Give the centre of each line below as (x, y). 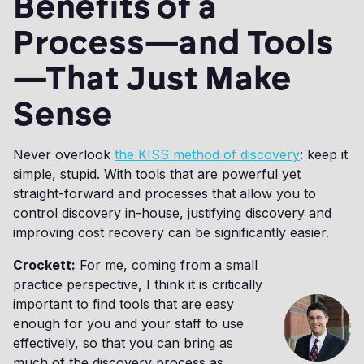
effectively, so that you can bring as (123, 343)
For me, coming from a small (167, 265)
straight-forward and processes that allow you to (165, 194)
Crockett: (44, 265)
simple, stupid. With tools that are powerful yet (157, 174)
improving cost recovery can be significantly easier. (171, 233)
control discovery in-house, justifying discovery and (172, 213)
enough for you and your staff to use (128, 324)
